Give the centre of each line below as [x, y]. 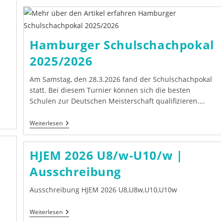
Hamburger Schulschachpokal [122, 44]
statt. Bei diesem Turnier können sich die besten [110, 90]
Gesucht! [77, 19]
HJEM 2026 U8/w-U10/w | [106, 155]
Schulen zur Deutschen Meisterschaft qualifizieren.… [117, 101]
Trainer [74, 11]
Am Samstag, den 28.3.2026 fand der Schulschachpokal [121, 79]
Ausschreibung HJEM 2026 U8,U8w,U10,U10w [104, 189]
